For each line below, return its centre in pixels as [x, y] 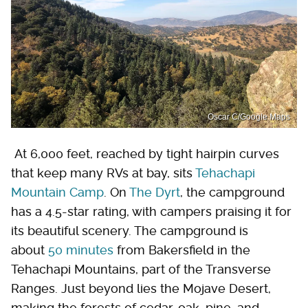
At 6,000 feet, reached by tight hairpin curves [145, 153]
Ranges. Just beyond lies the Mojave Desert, [141, 288]
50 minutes [81, 250]
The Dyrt [155, 192]
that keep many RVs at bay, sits [103, 173]
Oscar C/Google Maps [249, 117]
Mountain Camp [57, 192]
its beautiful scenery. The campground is [130, 230]
